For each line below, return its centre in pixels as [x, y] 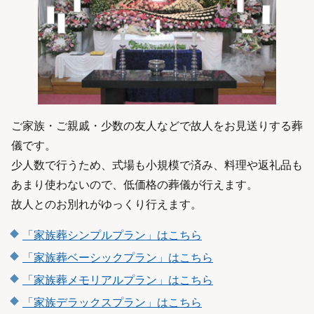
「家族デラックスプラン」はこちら [112, 301]
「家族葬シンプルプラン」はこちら [112, 234]
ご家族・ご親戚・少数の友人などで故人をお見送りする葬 [157, 125]
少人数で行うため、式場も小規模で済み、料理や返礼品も [157, 164]
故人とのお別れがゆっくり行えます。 [107, 203]
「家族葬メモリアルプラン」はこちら [118, 279]
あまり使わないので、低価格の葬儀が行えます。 [135, 184]
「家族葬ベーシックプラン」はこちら [118, 257]
